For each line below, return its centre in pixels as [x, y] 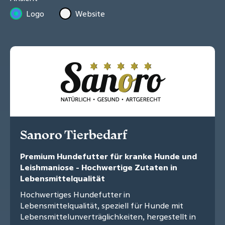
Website [90, 14]
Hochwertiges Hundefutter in [75, 195]
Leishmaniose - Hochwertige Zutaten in [99, 167]
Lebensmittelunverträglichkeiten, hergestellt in [108, 217]
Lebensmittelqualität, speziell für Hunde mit [102, 206]
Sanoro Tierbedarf [74, 135]
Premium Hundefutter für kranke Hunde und [108, 156]
